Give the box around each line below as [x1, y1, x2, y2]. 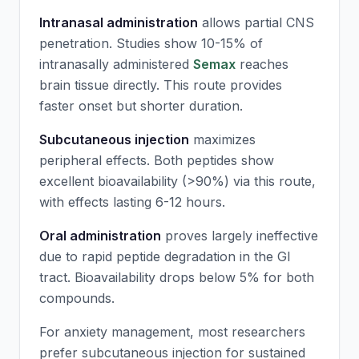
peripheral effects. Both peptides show [39, 152, 274, 168]
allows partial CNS [198, 14, 314, 30]
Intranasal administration [39, 14, 198, 30]
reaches [236, 56, 288, 72]
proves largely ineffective [161, 228, 318, 244]
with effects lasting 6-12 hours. [39, 194, 225, 210]
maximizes [189, 131, 256, 147]
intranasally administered [39, 56, 193, 72]
